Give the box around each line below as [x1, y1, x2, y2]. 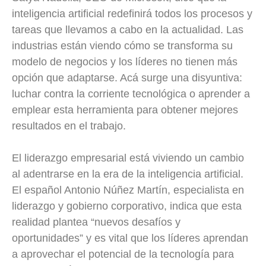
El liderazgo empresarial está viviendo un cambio [12, 152, 244, 164]
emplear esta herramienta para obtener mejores [12, 104, 238, 116]
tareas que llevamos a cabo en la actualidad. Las [12, 24, 243, 36]
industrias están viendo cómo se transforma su [12, 40, 233, 52]
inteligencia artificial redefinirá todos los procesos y [12, 8, 252, 20]
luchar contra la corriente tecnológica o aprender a [12, 88, 250, 100]
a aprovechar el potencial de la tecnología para [12, 248, 234, 261]
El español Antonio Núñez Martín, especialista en [12, 184, 244, 197]
